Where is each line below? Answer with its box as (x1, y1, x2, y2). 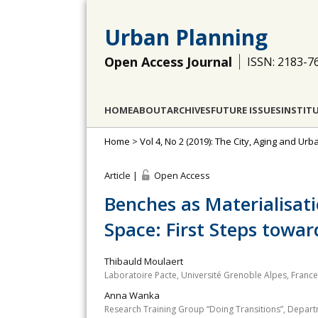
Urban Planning (104, 23, 268, 52)
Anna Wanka (104, 289, 160, 302)
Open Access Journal (104, 53, 232, 70)
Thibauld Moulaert (104, 255, 183, 268)
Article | (104, 169, 140, 182)
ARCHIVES (167, 104, 211, 116)
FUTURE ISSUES (211, 104, 281, 116)
